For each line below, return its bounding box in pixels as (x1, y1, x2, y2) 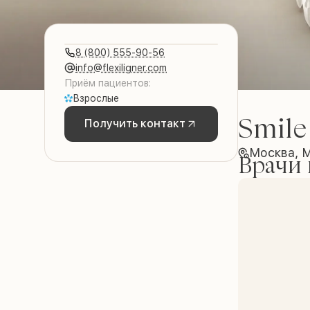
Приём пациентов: (64, 77, 151, 89)
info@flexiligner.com (75, 62, 167, 74)
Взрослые (73, 93, 119, 104)
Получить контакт (84, 117, 185, 131)
